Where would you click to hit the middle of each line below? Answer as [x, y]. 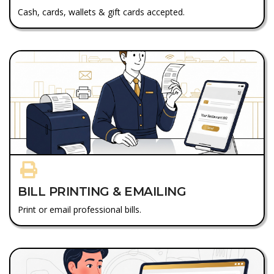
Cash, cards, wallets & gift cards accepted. [101, 12]
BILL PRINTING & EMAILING [102, 191]
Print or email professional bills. [80, 209]
